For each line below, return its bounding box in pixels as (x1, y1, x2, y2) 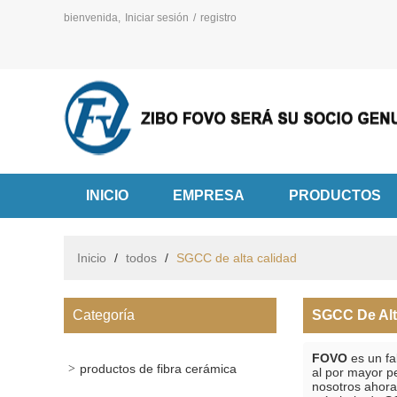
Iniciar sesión (125, 12, 189, 24)
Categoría (73, 307, 135, 323)
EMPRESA (173, 188, 245, 203)
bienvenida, (64, 12, 121, 24)
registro (200, 12, 237, 24)
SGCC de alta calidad (176, 251, 297, 265)
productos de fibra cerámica (80, 362, 237, 376)
